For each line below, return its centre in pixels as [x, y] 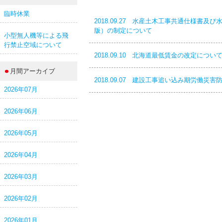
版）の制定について [123, 30]
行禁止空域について [33, 45]
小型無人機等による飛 [36, 35]
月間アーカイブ [32, 71]
